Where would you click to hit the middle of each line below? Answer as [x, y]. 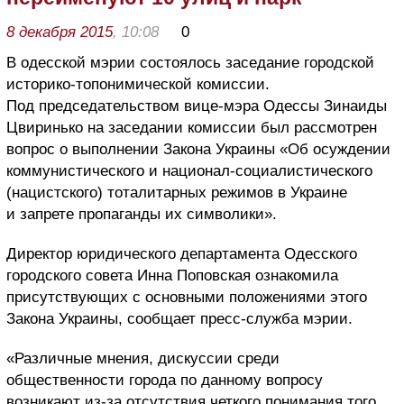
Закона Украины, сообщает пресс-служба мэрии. [179, 318]
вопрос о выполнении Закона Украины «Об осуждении [198, 149]
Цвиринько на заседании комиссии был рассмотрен [192, 127]
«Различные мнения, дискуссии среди [143, 358]
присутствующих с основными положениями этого [187, 297]
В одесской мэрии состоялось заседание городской [190, 62]
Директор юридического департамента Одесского [182, 253]
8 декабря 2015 [60, 32]
